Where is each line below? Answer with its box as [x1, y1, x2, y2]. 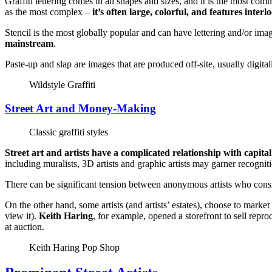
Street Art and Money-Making [5, 101, 156, 115]
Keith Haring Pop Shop [29, 242, 120, 253]
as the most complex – [5, 7, 92, 18]
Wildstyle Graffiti [29, 80, 95, 90]
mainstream [5, 38, 53, 49]
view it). [5, 210, 39, 221]
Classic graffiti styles [29, 126, 108, 137]
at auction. [5, 221, 44, 232]
